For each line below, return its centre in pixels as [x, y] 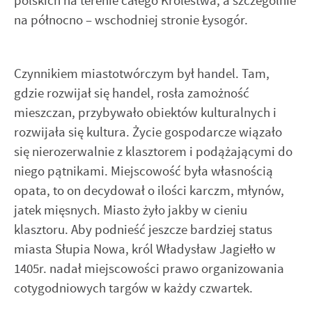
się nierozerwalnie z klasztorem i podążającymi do [153, 151]
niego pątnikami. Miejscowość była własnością [143, 171]
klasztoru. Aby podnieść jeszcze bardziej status [143, 229]
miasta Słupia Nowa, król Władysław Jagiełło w [145, 249]
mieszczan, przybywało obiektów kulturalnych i [145, 112]
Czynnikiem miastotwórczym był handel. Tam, [142, 73]
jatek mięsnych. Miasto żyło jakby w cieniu [131, 210]
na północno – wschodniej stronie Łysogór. [131, 20]
